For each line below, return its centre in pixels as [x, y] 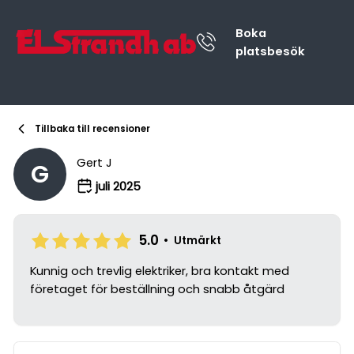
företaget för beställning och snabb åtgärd [157, 289]
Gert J [95, 163]
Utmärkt [198, 240]
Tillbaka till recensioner [92, 129]
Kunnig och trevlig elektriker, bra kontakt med [159, 271]
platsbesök [270, 51]
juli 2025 [118, 186]
